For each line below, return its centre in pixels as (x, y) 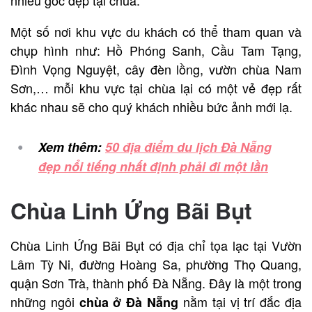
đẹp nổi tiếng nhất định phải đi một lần (153, 166)
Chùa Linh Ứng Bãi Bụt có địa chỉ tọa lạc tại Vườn (156, 245)
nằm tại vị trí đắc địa (240, 301)
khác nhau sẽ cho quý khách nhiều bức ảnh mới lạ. (151, 106)
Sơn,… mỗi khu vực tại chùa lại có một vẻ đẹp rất (156, 87)
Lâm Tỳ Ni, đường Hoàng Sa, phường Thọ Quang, (156, 264)
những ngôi (45, 301)
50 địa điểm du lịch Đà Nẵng (188, 147)
